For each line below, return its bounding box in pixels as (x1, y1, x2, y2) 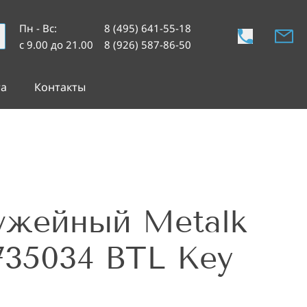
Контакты (34, 79, 86, 95)
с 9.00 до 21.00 (19, 38, 93, 52)
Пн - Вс (19, 21, 54, 36)
